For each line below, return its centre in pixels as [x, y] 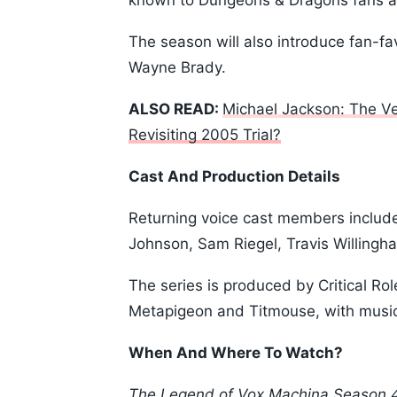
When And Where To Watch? [236, 353]
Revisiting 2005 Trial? [205, 135]
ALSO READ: [175, 109]
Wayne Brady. [177, 68]
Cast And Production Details [234, 177]
